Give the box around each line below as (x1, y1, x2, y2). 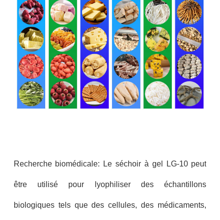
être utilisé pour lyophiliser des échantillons (13, 180, 207, 189)
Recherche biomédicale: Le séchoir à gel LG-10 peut (13, 159, 207, 168)
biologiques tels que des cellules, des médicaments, (13, 200, 207, 209)
